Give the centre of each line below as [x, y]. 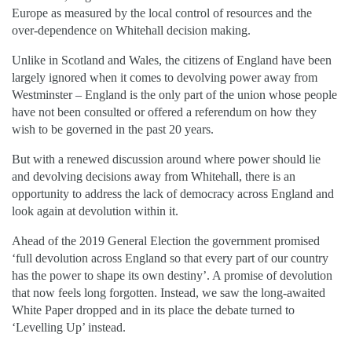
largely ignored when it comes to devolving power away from [165, 77]
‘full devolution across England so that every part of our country [170, 258]
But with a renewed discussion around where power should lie [166, 159]
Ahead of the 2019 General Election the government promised [166, 240]
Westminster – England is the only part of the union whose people [174, 94]
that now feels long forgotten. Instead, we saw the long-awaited [169, 292]
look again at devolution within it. [95, 211]
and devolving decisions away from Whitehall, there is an [154, 176]
